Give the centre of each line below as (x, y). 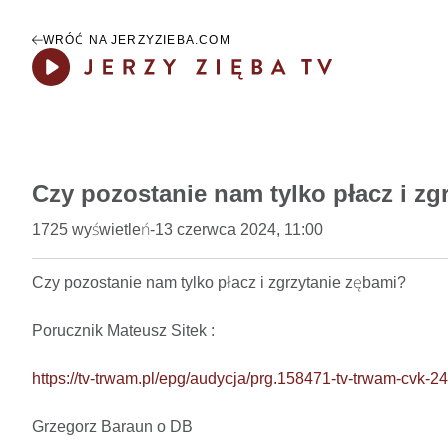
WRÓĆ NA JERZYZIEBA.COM (136, 40)
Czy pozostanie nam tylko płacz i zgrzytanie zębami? (227, 283)
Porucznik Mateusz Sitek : (125, 331)
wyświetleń (111, 230)
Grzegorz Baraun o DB (112, 427)
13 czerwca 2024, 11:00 (239, 230)
